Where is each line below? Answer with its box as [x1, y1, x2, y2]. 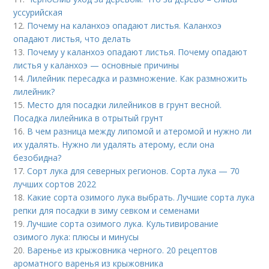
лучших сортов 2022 [13, 178, 97, 190]
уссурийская [13, 7, 63, 18]
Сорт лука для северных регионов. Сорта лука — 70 [27, 165, 240, 177]
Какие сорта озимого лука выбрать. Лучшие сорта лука [27, 192, 255, 203]
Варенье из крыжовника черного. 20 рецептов [27, 244, 218, 256]
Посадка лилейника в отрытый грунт [13, 112, 164, 124]
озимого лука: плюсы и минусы [13, 231, 139, 243]
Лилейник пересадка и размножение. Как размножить [27, 73, 248, 84]
